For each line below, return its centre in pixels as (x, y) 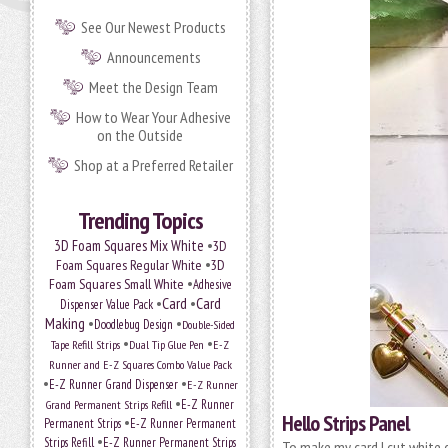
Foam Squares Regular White (128, 265)
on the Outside (140, 135)
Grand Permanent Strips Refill (109, 404)
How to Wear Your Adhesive (153, 117)
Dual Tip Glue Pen (166, 344)
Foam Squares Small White (116, 284)
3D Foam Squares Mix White (128, 245)
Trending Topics (140, 220)
